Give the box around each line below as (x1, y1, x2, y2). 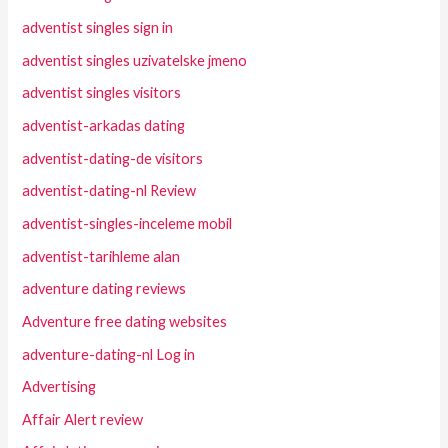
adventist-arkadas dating (22, 117, 186, 135)
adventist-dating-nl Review (22, 182, 197, 200)
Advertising (22, 378, 97, 396)
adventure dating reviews (22, 280, 187, 298)
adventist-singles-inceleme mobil (22, 214, 233, 232)
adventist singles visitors (22, 84, 182, 102)
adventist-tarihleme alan (22, 247, 181, 265)
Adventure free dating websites (22, 312, 228, 330)
